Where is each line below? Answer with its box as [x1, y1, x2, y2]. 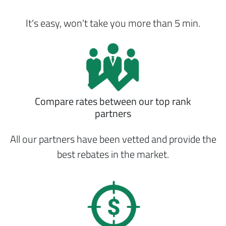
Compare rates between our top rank [35, 93, 191, 109]
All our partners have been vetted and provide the [10, 131, 216, 147]
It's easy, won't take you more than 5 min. [26, 15, 200, 31]
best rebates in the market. [57, 146, 169, 162]
